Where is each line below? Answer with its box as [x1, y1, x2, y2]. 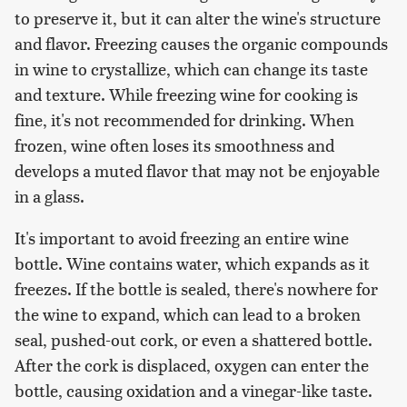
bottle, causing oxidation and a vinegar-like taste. [15, 378, 372, 402]
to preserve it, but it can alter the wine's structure [15, 5, 381, 29]
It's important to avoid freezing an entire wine [15, 225, 349, 249]
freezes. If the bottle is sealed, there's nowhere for [15, 276, 378, 300]
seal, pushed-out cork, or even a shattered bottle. [15, 327, 372, 351]
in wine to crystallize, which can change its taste [15, 56, 368, 80]
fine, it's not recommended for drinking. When [15, 107, 354, 131]
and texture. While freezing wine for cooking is [15, 82, 358, 105]
